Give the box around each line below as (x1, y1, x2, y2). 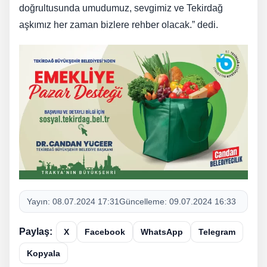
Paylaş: (19, 226, 52, 237)
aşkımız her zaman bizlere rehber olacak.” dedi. (19, 20, 218, 30)
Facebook (85, 227, 125, 237)
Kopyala (27, 249, 60, 259)
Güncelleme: (119, 197, 169, 207)
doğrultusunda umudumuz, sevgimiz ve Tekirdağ (19, 3, 223, 14)
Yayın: (27, 197, 52, 207)
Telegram (198, 227, 235, 237)
